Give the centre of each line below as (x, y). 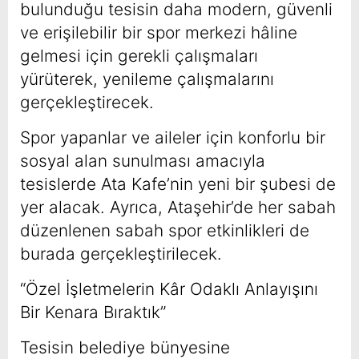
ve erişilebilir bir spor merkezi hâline (159, 32)
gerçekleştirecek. (87, 102)
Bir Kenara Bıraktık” (93, 312)
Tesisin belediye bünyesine (125, 347)
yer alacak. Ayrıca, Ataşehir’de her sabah (178, 207)
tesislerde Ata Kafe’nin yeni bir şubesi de (178, 184)
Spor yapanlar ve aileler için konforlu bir (173, 137)
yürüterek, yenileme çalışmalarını (147, 79)
